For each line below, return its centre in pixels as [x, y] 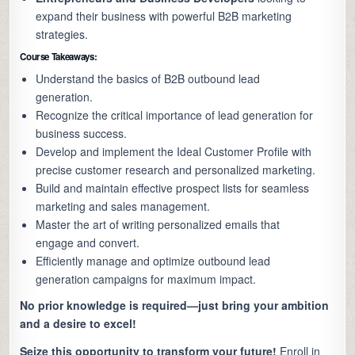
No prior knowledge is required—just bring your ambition [175, 305]
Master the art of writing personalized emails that [158, 225]
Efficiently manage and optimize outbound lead [153, 261]
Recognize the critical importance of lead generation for [175, 115]
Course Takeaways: [59, 57]
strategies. [62, 34]
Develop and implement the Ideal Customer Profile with [174, 152]
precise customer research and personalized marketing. [176, 170]
